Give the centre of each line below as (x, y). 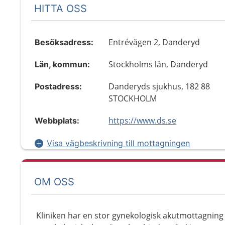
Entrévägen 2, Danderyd (154, 42)
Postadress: (58, 86)
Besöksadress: (64, 42)
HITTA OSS (61, 8)
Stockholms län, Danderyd (158, 64)
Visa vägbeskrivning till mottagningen (118, 143)
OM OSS (54, 182)
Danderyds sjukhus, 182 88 (159, 86)
